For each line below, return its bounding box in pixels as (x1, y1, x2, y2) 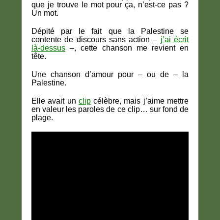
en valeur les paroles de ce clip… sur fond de (31, 105, 189, 114)
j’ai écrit (160, 35, 189, 44)
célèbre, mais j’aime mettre (93, 97, 189, 106)
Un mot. (31, 9, 58, 18)
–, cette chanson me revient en (70, 44, 189, 53)
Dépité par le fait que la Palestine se (31, 27, 189, 36)
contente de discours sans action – (31, 35, 158, 44)
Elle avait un (31, 97, 79, 106)
